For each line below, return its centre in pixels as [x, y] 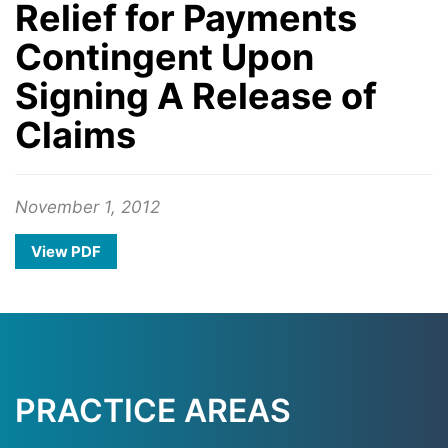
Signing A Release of [196, 96]
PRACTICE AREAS [153, 410]
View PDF [66, 251]
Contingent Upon [164, 57]
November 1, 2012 [87, 207]
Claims [75, 135]
